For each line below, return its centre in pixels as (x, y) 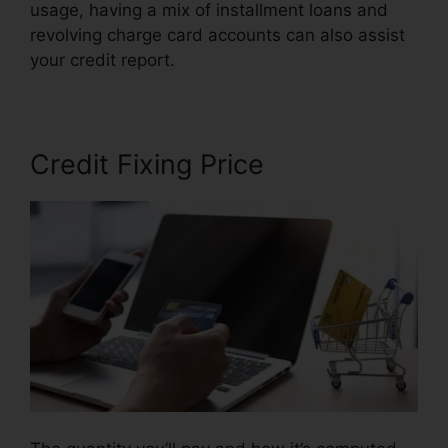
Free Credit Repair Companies (295, 59)
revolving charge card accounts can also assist (217, 34)
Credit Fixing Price (147, 164)
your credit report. (102, 59)
